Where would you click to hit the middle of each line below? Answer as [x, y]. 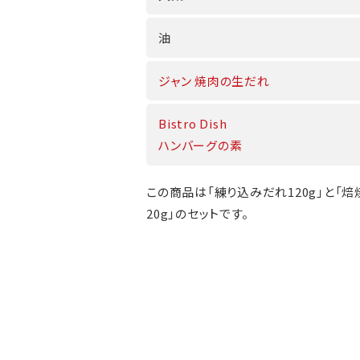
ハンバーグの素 [200, 145]
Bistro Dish [193, 124]
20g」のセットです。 [198, 214]
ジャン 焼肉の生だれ [214, 80]
